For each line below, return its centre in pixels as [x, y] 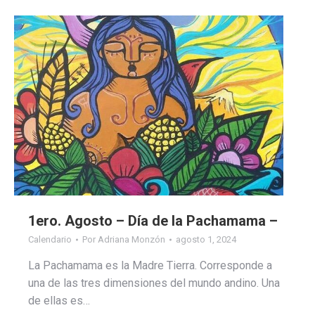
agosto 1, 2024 [206, 239]
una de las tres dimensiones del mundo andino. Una [154, 283]
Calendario [50, 239]
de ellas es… [59, 300]
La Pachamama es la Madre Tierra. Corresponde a [150, 265]
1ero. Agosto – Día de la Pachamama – [153, 220]
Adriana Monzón [131, 239]
